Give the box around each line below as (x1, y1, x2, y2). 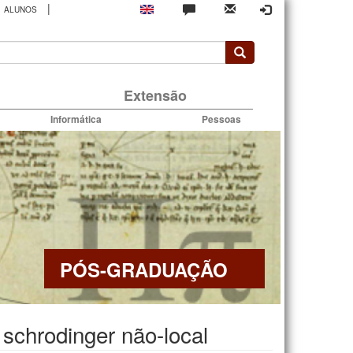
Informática (50, 111, 102, 126)
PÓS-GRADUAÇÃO (60, 255, 228, 283)
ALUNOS (3, 4, 37, 16)
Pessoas (201, 111, 241, 126)
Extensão (123, 84, 187, 106)
